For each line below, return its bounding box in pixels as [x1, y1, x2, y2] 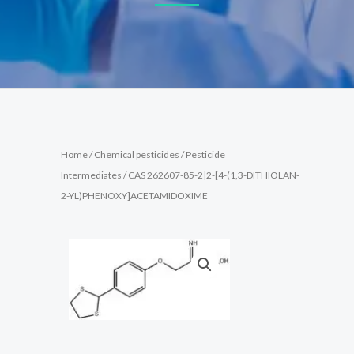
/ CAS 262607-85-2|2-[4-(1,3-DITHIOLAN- [122, 168, 299, 181]
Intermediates [61, 168, 122, 181]
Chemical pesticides [94, 148, 179, 160]
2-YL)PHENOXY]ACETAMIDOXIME [61, 189, 208, 201]
